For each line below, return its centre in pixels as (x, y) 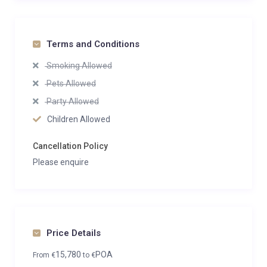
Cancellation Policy (70, 146)
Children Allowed (79, 119)
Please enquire (61, 162)
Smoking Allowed (78, 66)
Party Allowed (72, 101)
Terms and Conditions (93, 44)
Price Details (74, 233)
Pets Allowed (70, 83)
